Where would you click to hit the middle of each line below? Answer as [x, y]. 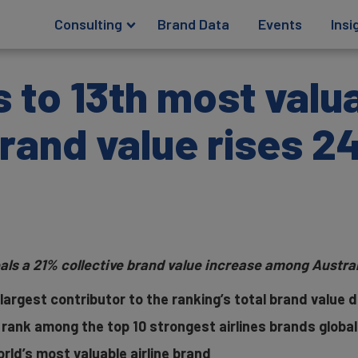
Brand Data [194, 24]
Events [280, 24]
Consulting [89, 24]
